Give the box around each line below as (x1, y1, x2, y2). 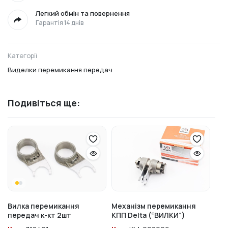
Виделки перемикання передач (8, 65, 113, 75)
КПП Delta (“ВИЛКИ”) (111, 210, 185, 220)
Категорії (8, 51, 37, 61)
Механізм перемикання (111, 201, 196, 211)
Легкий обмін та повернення (36, 9, 130, 18)
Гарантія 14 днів (36, 18, 83, 27)
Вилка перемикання (8, 201, 79, 211)
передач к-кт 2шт (8, 210, 71, 220)
